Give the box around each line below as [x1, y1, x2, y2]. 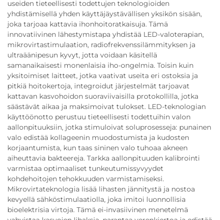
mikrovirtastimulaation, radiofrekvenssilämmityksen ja [7, 40, 195, 49]
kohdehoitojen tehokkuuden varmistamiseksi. [7, 174, 164, 183]
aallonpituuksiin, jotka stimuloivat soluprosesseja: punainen [7, 123, 211, 132]
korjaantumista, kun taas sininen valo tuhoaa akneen [7, 143, 188, 152]
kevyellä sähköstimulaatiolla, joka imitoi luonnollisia [7, 195, 186, 204]
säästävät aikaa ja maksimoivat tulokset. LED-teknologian [7, 102, 206, 111]
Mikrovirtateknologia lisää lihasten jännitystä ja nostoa [7, 185, 195, 193]
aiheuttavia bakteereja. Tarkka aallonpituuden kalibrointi [7, 154, 200, 163]
